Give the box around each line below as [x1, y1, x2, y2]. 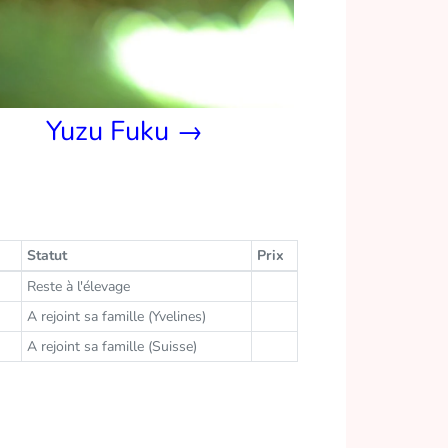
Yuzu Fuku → [45, 112, 203, 150]
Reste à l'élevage [26, 276, 130, 296]
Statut [26, 245, 67, 265]
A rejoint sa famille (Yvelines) [26, 306, 206, 326]
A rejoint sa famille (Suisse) [26, 336, 197, 356]
